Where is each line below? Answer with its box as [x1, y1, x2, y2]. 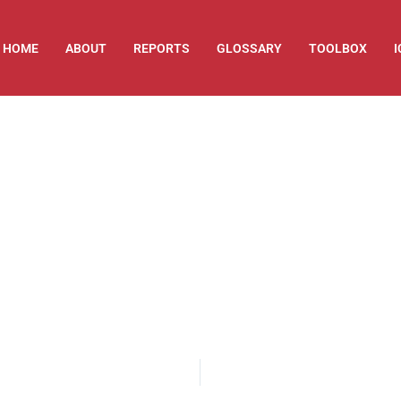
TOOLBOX [309, 40, 367, 55]
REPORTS [133, 40, 190, 55]
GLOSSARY [217, 40, 282, 55]
